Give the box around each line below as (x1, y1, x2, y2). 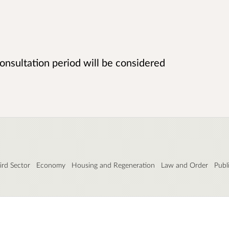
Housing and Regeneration (72, 160, 155, 169)
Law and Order (161, 160, 208, 169)
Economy (36, 160, 65, 169)
